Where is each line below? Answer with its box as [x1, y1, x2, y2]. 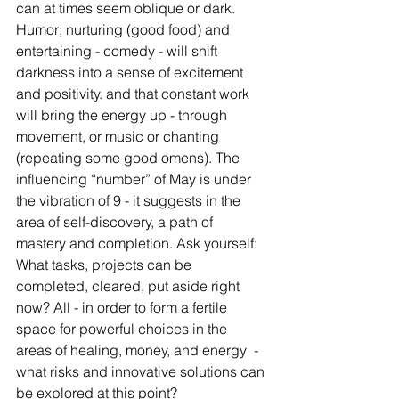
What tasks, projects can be [16, 256, 195, 274]
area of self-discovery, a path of [16, 213, 216, 232]
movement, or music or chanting [16, 127, 223, 146]
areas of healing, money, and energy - [16, 341, 262, 360]
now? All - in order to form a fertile [16, 298, 231, 317]
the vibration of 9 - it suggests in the [16, 191, 244, 210]
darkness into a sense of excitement [16, 63, 247, 82]
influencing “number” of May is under [16, 170, 255, 189]
